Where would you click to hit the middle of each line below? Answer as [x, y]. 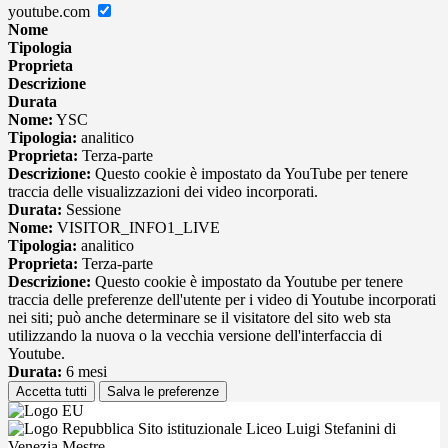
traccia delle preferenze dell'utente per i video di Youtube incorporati [222, 300]
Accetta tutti [51, 392]
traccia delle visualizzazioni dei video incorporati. [163, 192]
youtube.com [51, 12]
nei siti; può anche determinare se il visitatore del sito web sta [199, 318]
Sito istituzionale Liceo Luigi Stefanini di [265, 429]
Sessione [91, 210]
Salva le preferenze [163, 392]
